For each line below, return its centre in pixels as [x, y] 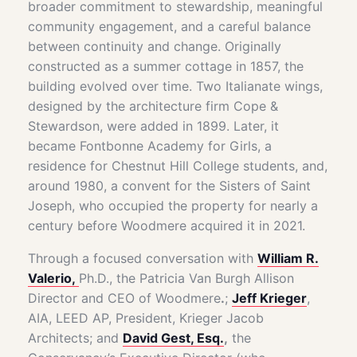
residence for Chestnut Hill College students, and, [178, 165]
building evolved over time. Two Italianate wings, [175, 86]
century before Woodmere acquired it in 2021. [167, 225]
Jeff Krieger [269, 298]
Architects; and [75, 337]
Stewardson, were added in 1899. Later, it [153, 126]
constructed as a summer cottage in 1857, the [166, 66]
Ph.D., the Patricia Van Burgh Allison [186, 278]
